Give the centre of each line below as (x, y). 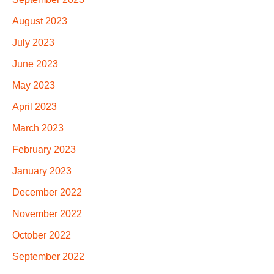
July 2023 (33, 43)
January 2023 (42, 171)
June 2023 (35, 64)
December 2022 (47, 193)
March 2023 (38, 128)
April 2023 (35, 107)
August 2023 (40, 21)
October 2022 (42, 235)
